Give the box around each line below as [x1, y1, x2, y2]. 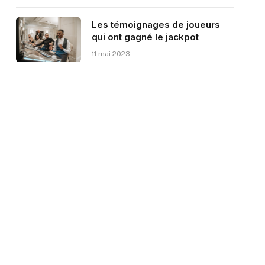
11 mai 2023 [91, 50, 130, 59]
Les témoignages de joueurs [91, 19, 220, 31]
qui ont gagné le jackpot [91, 31, 199, 43]
